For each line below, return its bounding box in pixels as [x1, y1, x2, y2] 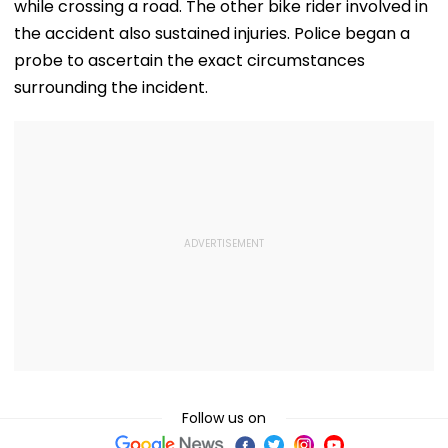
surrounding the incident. [14, 75, 208, 99]
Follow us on [182, 407, 266, 428]
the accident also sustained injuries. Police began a [14, 21, 410, 45]
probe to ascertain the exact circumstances [14, 48, 365, 72]
